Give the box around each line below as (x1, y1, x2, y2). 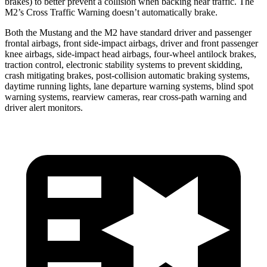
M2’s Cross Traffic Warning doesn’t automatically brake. (5, 7, 218, 17)
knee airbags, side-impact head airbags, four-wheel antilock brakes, (5, 48, 256, 59)
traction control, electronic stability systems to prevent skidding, (5, 59, 243, 70)
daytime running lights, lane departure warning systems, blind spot (5, 80, 253, 91)
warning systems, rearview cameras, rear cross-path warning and (5, 91, 247, 102)
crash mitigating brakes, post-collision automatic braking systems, (5, 70, 250, 80)
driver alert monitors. (5, 102, 83, 113)
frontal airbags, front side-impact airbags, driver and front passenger (5, 38, 258, 48)
